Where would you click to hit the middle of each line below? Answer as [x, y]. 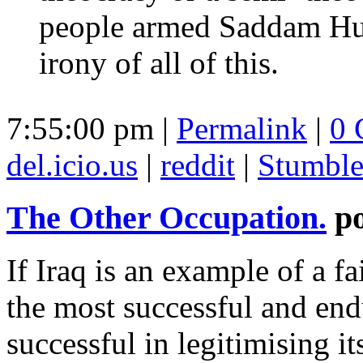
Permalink [242, 129]
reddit [198, 165]
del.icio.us [72, 165]
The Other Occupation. [167, 218]
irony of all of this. [159, 63]
